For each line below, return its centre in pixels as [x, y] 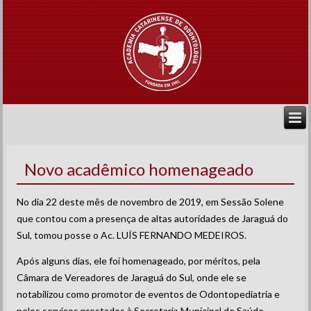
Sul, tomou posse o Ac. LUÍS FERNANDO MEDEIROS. [132, 235]
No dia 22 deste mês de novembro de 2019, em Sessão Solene [151, 202]
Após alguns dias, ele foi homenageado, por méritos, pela [139, 261]
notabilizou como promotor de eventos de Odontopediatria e [149, 294]
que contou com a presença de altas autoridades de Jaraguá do [153, 218]
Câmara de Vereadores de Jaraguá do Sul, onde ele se [132, 277]
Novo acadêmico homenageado [139, 169]
